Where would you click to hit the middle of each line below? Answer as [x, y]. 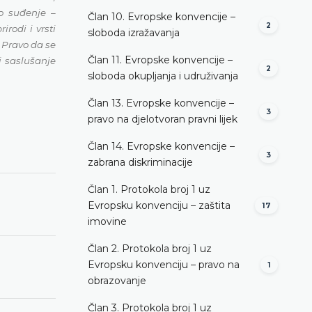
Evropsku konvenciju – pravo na [164, 264]
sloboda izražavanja [134, 32]
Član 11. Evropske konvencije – [160, 60]
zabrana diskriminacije [140, 162]
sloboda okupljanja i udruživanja [163, 76]
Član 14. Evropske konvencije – [161, 146]
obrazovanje [117, 280]
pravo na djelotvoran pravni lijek [163, 119]
